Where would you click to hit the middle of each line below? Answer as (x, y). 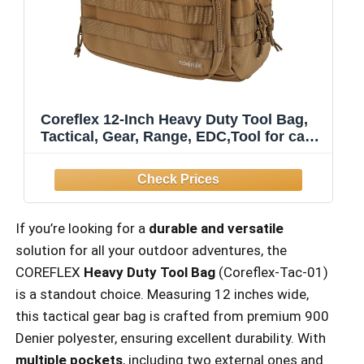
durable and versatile (216, 229)
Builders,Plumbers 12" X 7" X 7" (152, 187)
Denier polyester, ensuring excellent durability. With (171, 338)
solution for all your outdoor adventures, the (151, 251)
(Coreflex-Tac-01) (272, 273)
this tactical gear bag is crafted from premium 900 (172, 316)
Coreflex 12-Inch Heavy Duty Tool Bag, (174, 119)
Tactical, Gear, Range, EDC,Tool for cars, (182, 136)
